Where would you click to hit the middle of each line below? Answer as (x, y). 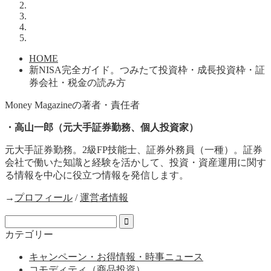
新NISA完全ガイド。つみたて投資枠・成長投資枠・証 (147, 70)
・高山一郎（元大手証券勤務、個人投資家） (102, 127)
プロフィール (44, 197)
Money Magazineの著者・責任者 (72, 105)
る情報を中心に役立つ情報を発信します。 (97, 175)
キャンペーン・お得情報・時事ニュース (116, 256)
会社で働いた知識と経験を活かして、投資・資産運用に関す (135, 162)
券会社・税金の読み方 (77, 82)
